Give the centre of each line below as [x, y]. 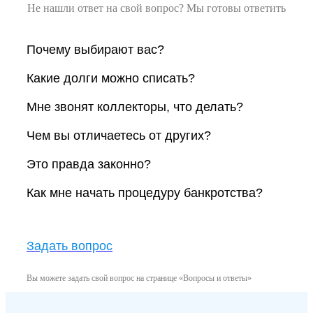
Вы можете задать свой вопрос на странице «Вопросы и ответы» [139, 278]
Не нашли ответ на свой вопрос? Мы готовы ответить [156, 8]
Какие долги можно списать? [111, 78]
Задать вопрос [70, 246]
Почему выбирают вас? [95, 49]
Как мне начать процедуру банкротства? [145, 192]
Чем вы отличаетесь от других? [119, 135]
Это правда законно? [89, 164]
